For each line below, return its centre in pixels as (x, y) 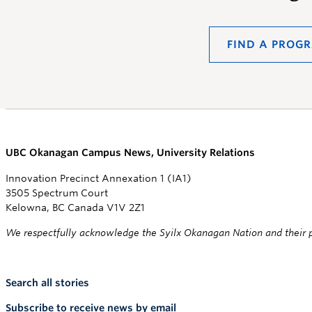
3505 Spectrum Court (57, 193)
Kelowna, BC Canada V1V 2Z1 (75, 208)
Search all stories (47, 283)
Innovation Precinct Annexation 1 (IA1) (99, 178)
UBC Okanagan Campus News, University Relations (130, 153)
